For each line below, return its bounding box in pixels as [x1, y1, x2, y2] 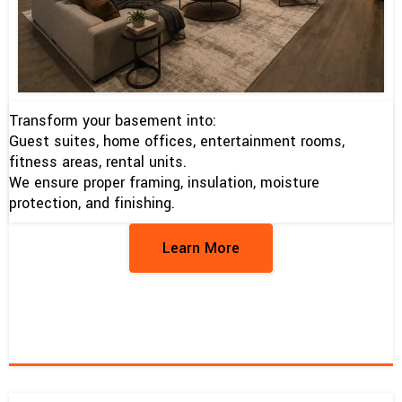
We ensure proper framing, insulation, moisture [9, 171, 319, 193]
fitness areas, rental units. [9, 151, 187, 172]
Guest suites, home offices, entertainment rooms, [9, 130, 345, 152]
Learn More [162, 237, 240, 258]
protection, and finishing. [9, 192, 175, 214]
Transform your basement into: [9, 109, 216, 131]
